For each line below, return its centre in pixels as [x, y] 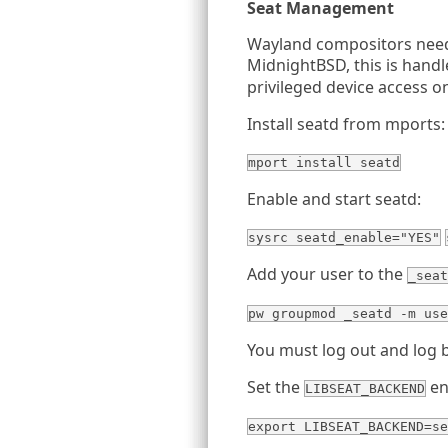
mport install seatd [324, 162]
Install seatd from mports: [346, 124]
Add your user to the [327, 274]
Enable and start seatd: [334, 199]
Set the [275, 387]
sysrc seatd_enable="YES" [344, 237]
